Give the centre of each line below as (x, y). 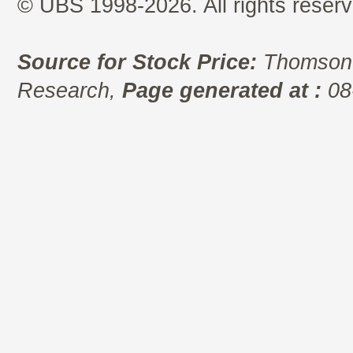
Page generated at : (222, 91)
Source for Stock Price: (137, 63)
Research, (70, 91)
